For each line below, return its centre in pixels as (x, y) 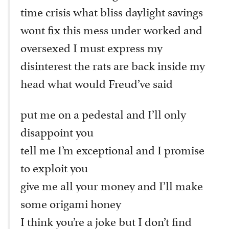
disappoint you (57, 131)
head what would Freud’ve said (97, 82)
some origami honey (71, 202)
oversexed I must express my (91, 47)
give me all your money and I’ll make (112, 185)
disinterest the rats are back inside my (113, 64)
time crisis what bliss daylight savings (112, 11)
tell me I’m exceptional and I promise (112, 149)
